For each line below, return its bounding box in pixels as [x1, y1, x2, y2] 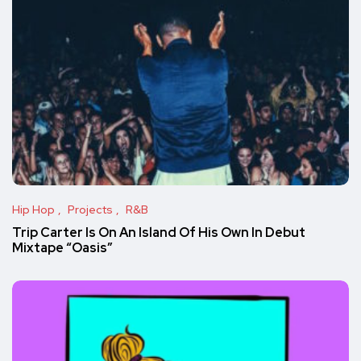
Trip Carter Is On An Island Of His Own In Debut [12, 224, 305, 242]
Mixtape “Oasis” [12, 239, 113, 257]
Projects [68, 201, 113, 217]
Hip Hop [12, 201, 55, 217]
